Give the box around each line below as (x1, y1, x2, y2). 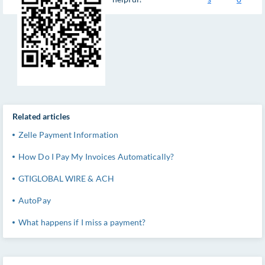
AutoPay (18, 195, 51, 205)
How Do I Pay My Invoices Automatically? (18, 151, 174, 161)
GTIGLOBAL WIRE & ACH (18, 173, 114, 183)
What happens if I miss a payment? (18, 216, 146, 227)
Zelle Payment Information (18, 129, 119, 140)
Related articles (12, 111, 70, 121)
